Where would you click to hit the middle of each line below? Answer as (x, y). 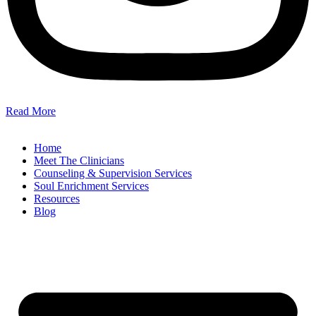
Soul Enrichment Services (91, 186)
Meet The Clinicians (79, 161)
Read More (31, 111)
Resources (57, 199)
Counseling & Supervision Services (113, 174)
